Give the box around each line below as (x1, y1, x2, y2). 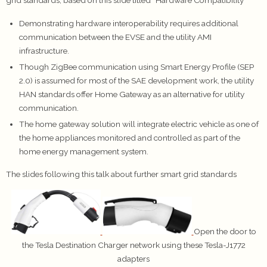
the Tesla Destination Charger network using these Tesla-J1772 (21, 240, 246, 250)
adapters (117, 254, 150, 264)
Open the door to (193, 226, 256, 237)
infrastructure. (18, 45, 69, 55)
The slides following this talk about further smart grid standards (6, 169, 237, 179)
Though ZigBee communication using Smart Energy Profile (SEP (18, 61, 254, 72)
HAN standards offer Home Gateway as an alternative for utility (18, 89, 244, 99)
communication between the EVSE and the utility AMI (18, 32, 212, 42)
